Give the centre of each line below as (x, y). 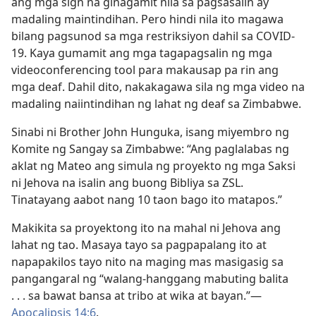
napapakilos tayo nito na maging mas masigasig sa (147, 262)
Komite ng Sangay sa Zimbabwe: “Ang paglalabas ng (150, 149)
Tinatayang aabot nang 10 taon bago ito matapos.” (147, 200)
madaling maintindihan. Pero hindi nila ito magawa (147, 19)
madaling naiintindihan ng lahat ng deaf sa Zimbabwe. (156, 104)
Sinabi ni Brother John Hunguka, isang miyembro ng (150, 132)
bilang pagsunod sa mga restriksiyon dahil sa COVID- (153, 36)
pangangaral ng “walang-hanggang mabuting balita (150, 279)
